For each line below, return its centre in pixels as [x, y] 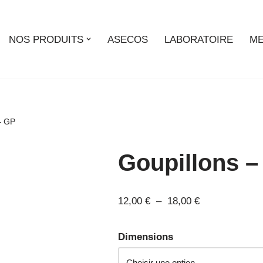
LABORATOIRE [199, 39]
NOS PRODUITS [46, 39]
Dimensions [146, 237]
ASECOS [128, 39]
